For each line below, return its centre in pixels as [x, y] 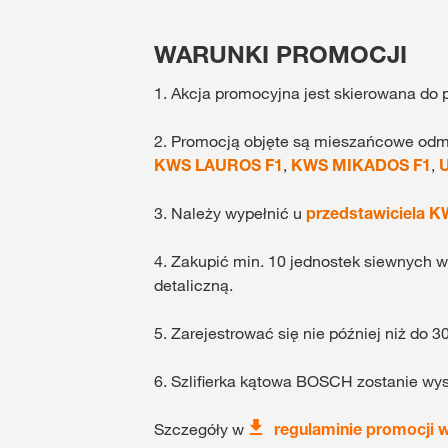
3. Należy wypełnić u [230, 212]
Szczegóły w [201, 428]
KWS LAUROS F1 [218, 164]
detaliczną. [193, 284]
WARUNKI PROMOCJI [280, 54]
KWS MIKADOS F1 [361, 164]
